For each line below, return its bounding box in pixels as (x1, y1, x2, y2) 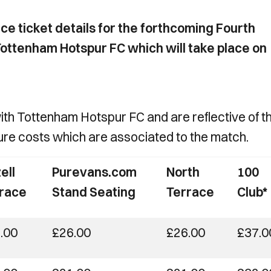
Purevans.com (52, 164, 137, 180)
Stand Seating (52, 184, 135, 200)
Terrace (166, 184, 214, 200)
